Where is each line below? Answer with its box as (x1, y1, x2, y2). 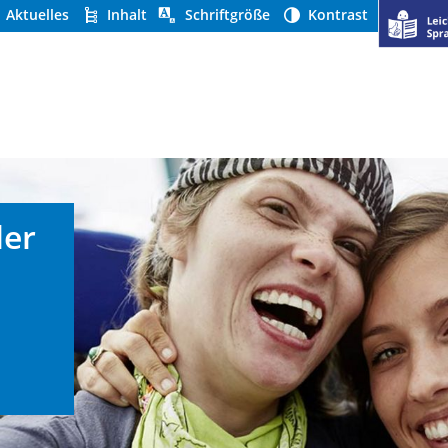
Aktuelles (6, 5, 69, 25)
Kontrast (304, 5, 368, 25)
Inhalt (103, 5, 147, 25)
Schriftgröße (181, 5, 270, 25)
